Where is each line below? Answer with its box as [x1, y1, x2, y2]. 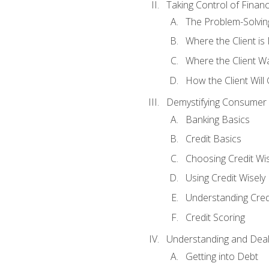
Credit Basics [185, 132, 241, 146]
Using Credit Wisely [185, 171, 265, 185]
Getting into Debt [185, 249, 258, 263]
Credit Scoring [185, 210, 245, 224]
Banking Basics [185, 112, 250, 126]
